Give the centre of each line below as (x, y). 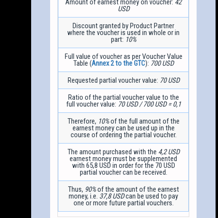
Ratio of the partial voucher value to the (123, 97)
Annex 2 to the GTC (118, 63)
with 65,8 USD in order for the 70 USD (123, 165)
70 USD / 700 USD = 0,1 (149, 104)
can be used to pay (151, 196)
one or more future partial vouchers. (123, 203)
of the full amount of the (144, 121)
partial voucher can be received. (123, 172)
